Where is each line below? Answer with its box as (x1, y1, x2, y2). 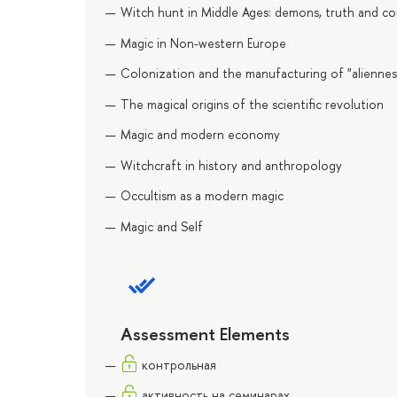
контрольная (142, 355, 216, 373)
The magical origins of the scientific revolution (121, 95, 384, 113)
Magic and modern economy (121, 126, 280, 144)
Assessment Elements (121, 321, 290, 346)
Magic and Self (121, 217, 203, 235)
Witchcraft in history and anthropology (121, 156, 342, 174)
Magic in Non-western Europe (121, 34, 286, 51)
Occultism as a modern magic (121, 187, 284, 205)
